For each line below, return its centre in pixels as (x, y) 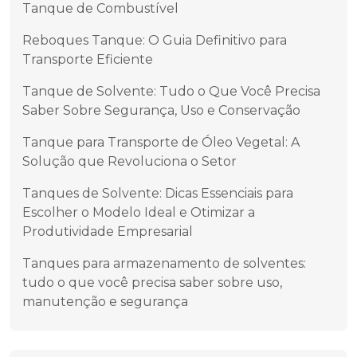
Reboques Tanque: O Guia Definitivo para (155, 40)
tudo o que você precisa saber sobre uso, (152, 282)
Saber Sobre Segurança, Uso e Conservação (161, 110)
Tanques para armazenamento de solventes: (164, 263)
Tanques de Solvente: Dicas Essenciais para (158, 193)
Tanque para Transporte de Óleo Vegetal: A (161, 142)
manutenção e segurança (105, 302)
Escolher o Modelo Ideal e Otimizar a (139, 212)
